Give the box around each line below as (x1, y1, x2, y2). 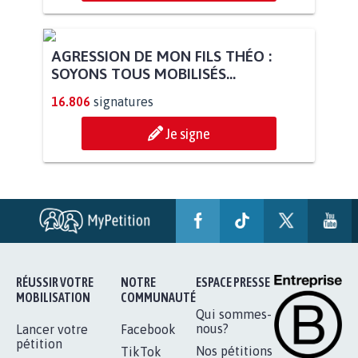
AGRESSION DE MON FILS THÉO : (51, 195, 272, 213)
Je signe (165, 272, 210, 291)
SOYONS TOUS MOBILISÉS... (51, 213, 236, 231)
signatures (93, 242, 153, 257)
